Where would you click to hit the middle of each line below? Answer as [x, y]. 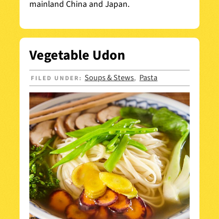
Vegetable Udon [77, 55]
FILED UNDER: [58, 78]
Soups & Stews [109, 78]
